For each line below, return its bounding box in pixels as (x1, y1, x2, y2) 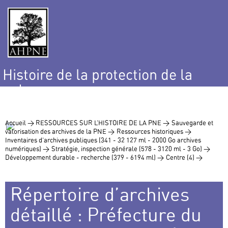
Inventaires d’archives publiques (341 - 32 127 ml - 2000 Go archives (5, 136, 201, 145)
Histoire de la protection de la (3, 66, 192, 84)
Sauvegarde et (172, 119, 213, 127)
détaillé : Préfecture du (10, 203, 202, 226)
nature (3, 80, 45, 98)
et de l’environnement (3, 94, 142, 112)
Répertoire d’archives (10, 183, 189, 206)
